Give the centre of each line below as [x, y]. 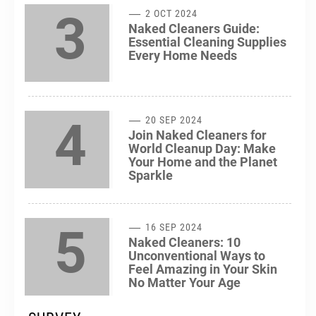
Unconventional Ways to [197, 255]
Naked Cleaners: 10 [184, 242]
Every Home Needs [183, 55]
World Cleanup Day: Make [202, 148]
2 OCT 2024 [170, 13]
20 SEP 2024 [173, 120]
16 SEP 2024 [173, 227]
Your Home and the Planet [203, 162]
